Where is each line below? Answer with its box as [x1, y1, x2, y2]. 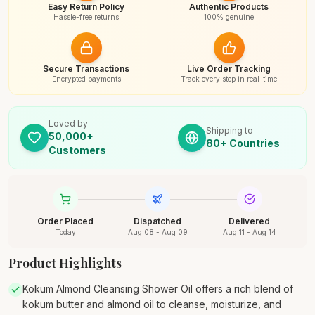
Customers [48, 144, 106, 156]
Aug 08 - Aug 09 [127, 228, 188, 236]
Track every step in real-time [181, 75, 277, 83]
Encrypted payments [51, 75, 121, 83]
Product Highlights [8, 255, 122, 271]
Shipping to [206, 125, 253, 136]
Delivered [229, 216, 271, 226]
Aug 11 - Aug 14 [222, 228, 276, 236]
